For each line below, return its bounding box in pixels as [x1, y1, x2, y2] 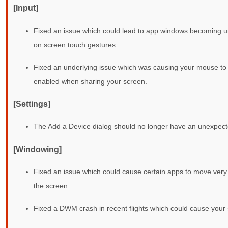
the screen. [34, 182, 70, 190]
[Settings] [13, 99, 50, 108]
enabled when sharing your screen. [34, 77, 147, 85]
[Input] [13, 3, 38, 13]
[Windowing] [13, 144, 62, 154]
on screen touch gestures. [34, 40, 118, 49]
